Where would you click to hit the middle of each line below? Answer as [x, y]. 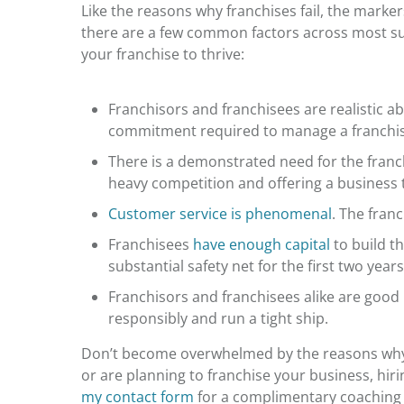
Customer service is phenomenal [220, 213]
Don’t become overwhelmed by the [202, 353]
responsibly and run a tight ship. [222, 318]
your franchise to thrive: [163, 54]
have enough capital [262, 244]
